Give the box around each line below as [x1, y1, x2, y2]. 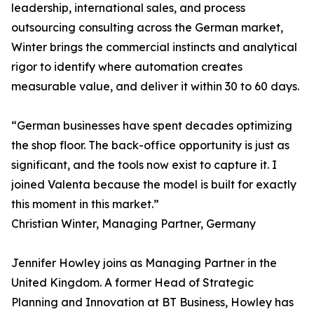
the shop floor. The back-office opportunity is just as [11, 138, 289, 153]
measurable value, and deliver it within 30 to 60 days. [11, 79, 299, 94]
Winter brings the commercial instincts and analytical [11, 40, 297, 55]
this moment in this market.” [11, 197, 159, 212]
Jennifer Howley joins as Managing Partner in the [11, 256, 277, 271]
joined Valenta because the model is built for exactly [11, 177, 296, 192]
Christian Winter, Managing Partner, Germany [11, 217, 256, 231]
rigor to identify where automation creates [11, 60, 243, 74]
